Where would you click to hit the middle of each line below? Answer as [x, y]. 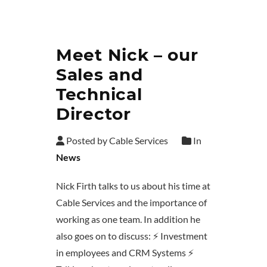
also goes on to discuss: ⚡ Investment [132, 236]
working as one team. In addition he [128, 219]
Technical [99, 94]
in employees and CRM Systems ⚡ [125, 253]
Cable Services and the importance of [131, 203]
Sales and [100, 75]
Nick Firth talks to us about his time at [133, 186]
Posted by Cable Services [116, 141]
